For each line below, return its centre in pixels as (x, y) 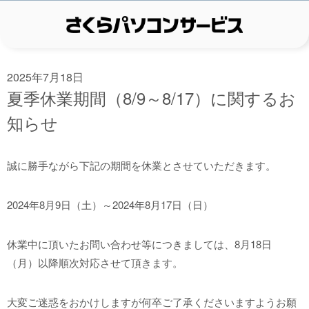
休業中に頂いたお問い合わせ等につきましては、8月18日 (139, 244)
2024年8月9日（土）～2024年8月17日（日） (110, 205)
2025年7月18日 (45, 77)
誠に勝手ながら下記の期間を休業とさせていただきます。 (141, 165)
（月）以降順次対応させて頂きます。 (95, 262)
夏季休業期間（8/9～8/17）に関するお (151, 98)
